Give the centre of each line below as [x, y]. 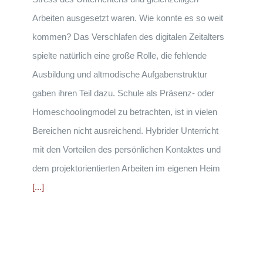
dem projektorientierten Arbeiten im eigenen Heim [126, 168]
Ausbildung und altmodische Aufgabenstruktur [120, 74]
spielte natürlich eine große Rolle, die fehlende [119, 55]
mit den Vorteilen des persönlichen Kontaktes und [127, 149]
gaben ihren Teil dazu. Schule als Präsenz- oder [123, 93]
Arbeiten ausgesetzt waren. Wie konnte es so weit [128, 18]
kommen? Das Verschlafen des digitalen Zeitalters [128, 37]
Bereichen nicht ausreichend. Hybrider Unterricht [125, 131]
